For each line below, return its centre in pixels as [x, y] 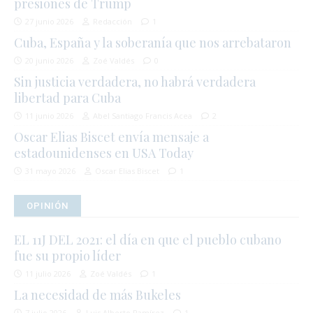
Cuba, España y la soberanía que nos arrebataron [153, 42]
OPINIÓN [48, 205]
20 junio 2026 [49, 60]
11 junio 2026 [49, 115]
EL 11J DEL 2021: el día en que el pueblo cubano [148, 239]
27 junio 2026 [49, 21]
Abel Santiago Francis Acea [143, 115]
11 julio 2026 [48, 273]
